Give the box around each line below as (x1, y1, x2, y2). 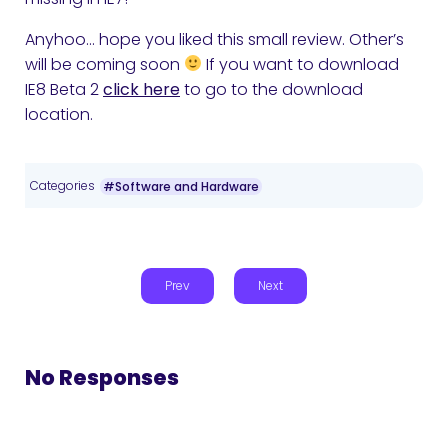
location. (25, 102, 93, 126)
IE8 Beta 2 (25, 77, 103, 101)
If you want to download (202, 52, 400, 76)
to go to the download (180, 77, 363, 101)
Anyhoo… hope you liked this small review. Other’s (25, 27, 404, 51)
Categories (30, 176, 95, 194)
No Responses (25, 363, 179, 393)
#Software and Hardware (103, 177, 259, 195)
